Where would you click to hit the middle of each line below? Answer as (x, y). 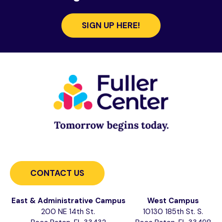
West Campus (173, 201)
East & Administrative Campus (68, 201)
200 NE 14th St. (68, 212)
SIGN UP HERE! (111, 25)
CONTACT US (57, 173)
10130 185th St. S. (173, 212)
